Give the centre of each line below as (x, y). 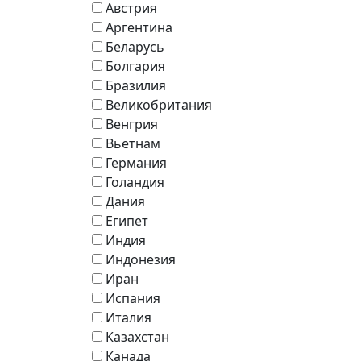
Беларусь (135, 47)
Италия (129, 318)
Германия (136, 163)
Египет (127, 221)
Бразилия (136, 86)
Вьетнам (133, 144)
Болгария (135, 66)
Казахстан (137, 337)
